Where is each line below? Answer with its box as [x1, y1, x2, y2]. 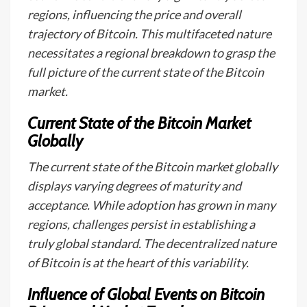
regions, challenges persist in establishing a [27, 217, 255, 232]
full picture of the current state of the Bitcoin [27, 64, 264, 79]
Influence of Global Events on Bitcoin [27, 284, 265, 304]
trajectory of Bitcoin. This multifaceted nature [27, 26, 271, 41]
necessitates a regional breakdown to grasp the [27, 45, 275, 60]
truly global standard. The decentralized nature [27, 236, 276, 251]
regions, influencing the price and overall [27, 7, 241, 22]
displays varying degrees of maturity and [27, 178, 241, 193]
